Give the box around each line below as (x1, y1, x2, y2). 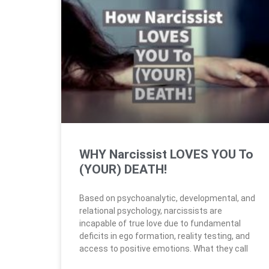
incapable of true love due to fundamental (79, 218, 241, 228)
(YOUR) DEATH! (79, 162, 167, 177)
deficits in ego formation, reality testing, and (79, 231, 250, 241)
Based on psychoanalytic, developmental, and (79, 193, 255, 203)
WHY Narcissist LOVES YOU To (79, 147, 253, 162)
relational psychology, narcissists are (79, 205, 222, 216)
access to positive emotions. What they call (79, 243, 248, 253)
